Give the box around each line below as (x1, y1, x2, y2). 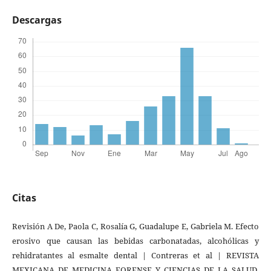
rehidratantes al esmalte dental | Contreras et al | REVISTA (11, 250, 260, 261)
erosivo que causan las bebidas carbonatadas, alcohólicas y (11, 235, 260, 247)
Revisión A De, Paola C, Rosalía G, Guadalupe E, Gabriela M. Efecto (11, 221, 260, 232)
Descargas (11, 13, 62, 27)
